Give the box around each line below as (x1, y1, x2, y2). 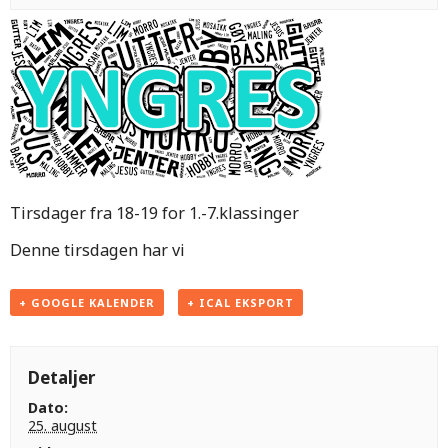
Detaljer (28, 365, 96, 389)
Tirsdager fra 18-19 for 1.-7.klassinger (10, 201, 299, 224)
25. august (28, 415, 98, 435)
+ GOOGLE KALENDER (19, 294, 155, 310)
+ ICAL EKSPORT (186, 294, 294, 310)
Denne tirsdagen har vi (10, 238, 185, 261)
